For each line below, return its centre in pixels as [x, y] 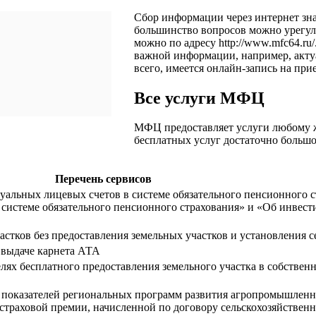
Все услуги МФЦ [199, 98]
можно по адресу [176, 42]
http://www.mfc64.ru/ [266, 42]
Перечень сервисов [103, 179]
